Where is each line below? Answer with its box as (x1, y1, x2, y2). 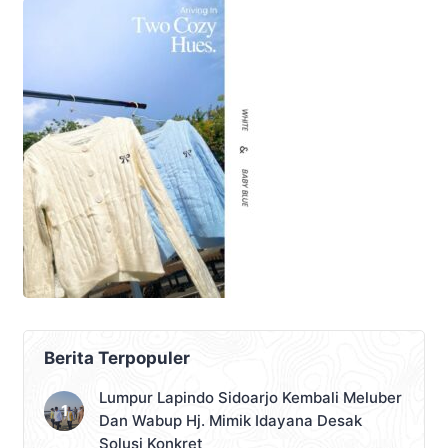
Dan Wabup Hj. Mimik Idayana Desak (99, 411, 362, 431)
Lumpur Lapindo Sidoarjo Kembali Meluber (99, 388, 402, 408)
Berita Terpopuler (44, 348, 190, 369)
